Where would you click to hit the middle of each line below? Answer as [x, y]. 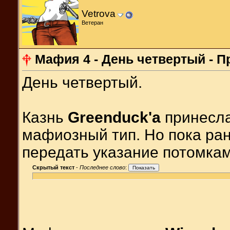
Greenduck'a [114, 118]
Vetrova [99, 13]
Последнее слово [102, 168]
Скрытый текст [53, 168]
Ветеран [92, 22]
